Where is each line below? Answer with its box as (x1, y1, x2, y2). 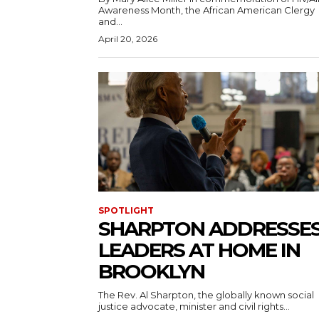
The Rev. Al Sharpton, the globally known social (98, 289, 314, 300)
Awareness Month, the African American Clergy (98, 4, 315, 16)
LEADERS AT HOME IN (98, 238, 300, 262)
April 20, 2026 (98, 33, 157, 44)
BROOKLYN (98, 259, 204, 283)
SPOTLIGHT (98, 205, 154, 216)
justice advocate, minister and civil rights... (98, 300, 290, 312)
